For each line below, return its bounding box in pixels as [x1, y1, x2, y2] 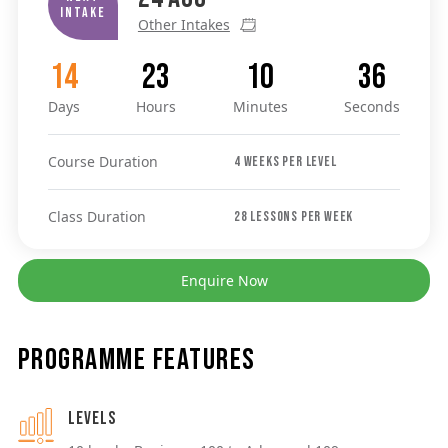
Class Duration [47, 206, 146, 226]
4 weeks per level [234, 152, 337, 170]
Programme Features [17, 341, 256, 378]
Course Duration [47, 151, 158, 171]
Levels [67, 407, 117, 429]
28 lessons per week [234, 207, 354, 225]
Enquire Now [180, 270, 268, 290]
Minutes [232, 96, 288, 116]
